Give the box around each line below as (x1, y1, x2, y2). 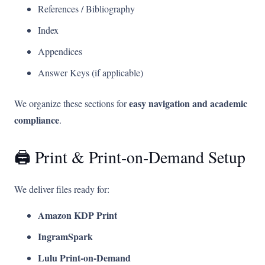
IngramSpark (38, 230, 93, 244)
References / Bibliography (38, 2, 135, 15)
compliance (14, 113, 59, 127)
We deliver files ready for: (14, 183, 109, 196)
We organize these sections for (14, 97, 129, 110)
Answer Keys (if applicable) (38, 66, 143, 79)
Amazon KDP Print (38, 208, 117, 222)
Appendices (38, 45, 82, 58)
